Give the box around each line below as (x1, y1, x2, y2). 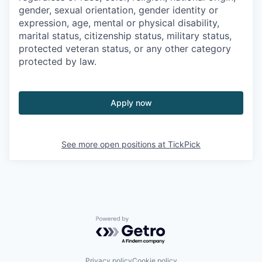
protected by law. (19, 55, 96, 67)
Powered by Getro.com (95, 215, 198, 227)
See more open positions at (61, 139, 168, 149)
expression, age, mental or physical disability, (19, 16, 219, 29)
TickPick (168, 139, 201, 149)
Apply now (110, 97, 152, 108)
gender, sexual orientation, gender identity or (19, 4, 218, 16)
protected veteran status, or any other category (19, 42, 231, 54)
